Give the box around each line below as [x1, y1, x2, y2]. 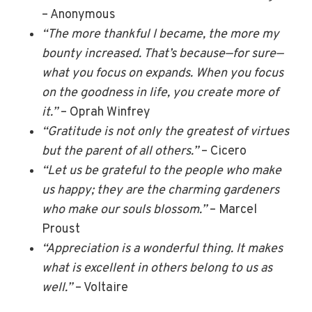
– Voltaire [72, 280, 128, 296]
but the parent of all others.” [42, 143, 198, 159]
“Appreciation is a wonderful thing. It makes [42, 241, 283, 257]
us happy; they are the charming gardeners [42, 182, 279, 198]
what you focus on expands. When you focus [42, 65, 283, 81]
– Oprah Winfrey [58, 104, 150, 120]
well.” [42, 280, 72, 296]
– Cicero [198, 143, 247, 159]
